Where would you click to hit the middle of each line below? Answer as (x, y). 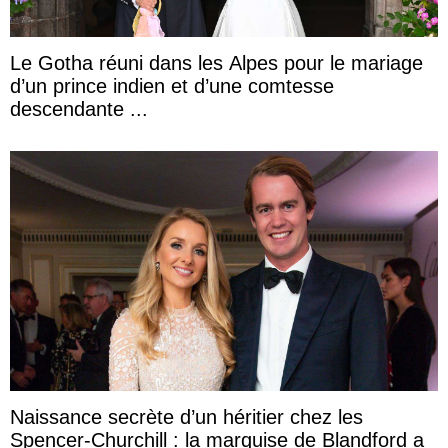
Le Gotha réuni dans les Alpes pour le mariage (216, 62)
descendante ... (79, 108)
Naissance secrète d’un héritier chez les (186, 417)
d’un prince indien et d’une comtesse (172, 85)
